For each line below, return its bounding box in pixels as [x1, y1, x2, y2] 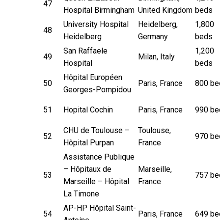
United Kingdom [138, 5, 192, 15]
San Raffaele [63, 46, 108, 55]
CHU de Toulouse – [63, 125, 130, 135]
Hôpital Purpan [63, 137, 114, 147]
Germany [138, 31, 168, 41]
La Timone [63, 189, 99, 198]
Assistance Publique [63, 152, 135, 162]
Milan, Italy [138, 52, 175, 61]
